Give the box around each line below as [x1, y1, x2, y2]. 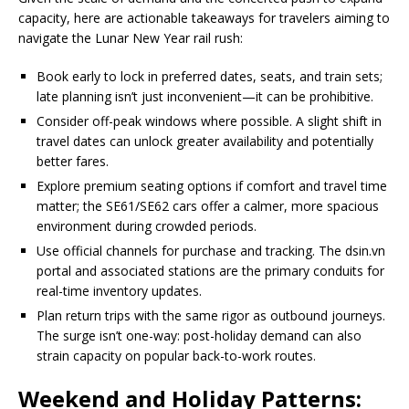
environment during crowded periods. [37, 217, 257, 236]
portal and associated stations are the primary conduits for [37, 262, 384, 280]
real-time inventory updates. [37, 282, 202, 300]
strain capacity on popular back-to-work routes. [37, 347, 316, 365]
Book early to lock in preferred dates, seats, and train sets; [37, 68, 383, 86]
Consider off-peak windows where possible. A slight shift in [37, 112, 382, 131]
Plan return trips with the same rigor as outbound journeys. [37, 307, 385, 325]
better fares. [37, 152, 109, 171]
